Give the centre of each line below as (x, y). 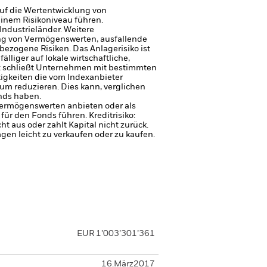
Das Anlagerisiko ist (111, 49)
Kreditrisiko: (112, 116)
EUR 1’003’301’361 (116, 234)
